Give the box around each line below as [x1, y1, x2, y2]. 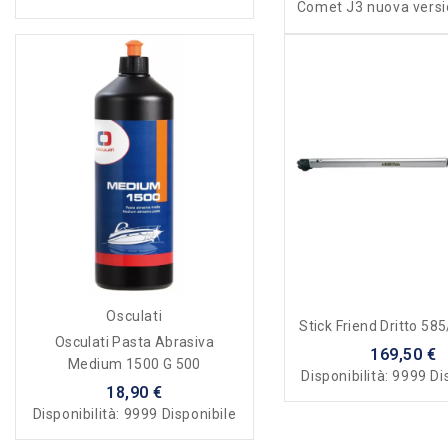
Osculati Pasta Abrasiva [54, 333, 214, 350]
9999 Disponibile [123, 405, 237, 422]
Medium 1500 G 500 [68, 355, 201, 372]
